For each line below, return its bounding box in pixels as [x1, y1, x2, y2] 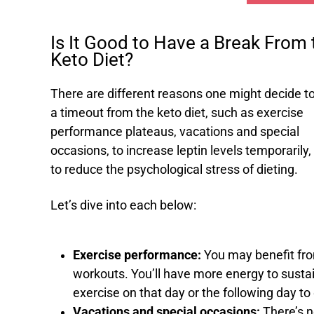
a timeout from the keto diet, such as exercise [50, 106, 303, 121]
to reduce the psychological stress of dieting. [50, 163, 301, 177]
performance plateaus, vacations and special [50, 125, 299, 139]
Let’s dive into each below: [50, 198, 196, 213]
